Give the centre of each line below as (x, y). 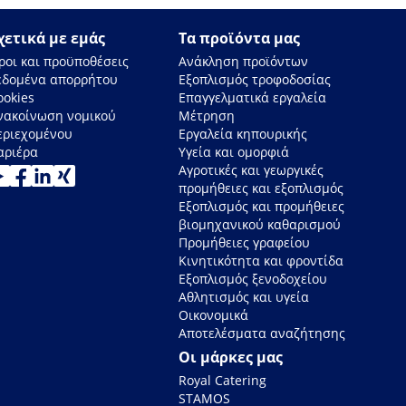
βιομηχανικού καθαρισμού (260, 225)
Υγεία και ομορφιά (234, 152)
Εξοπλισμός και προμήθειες (262, 207)
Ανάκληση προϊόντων (244, 62)
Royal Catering (223, 381)
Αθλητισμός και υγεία (244, 297)
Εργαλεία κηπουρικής (243, 134)
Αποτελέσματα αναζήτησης (262, 333)
